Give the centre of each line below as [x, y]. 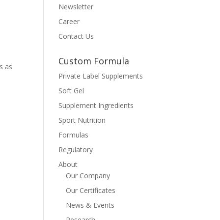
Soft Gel [71, 91]
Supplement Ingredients [96, 105]
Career [69, 21]
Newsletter [76, 7]
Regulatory [76, 150]
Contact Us [76, 36]
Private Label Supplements [101, 76]
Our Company [88, 176]
